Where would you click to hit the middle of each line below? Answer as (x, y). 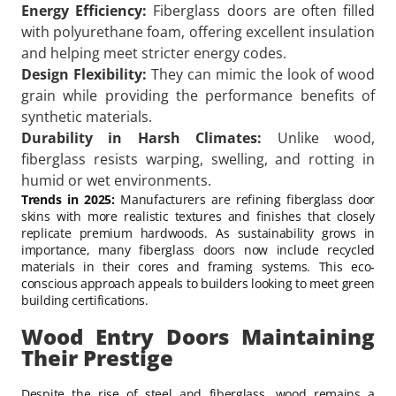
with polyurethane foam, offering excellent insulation (198, 31)
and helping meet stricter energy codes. (154, 53)
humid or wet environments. (116, 180)
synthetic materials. (87, 116)
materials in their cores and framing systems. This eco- (198, 266)
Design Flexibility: (84, 74)
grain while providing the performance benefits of (198, 95)
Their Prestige (97, 357)
